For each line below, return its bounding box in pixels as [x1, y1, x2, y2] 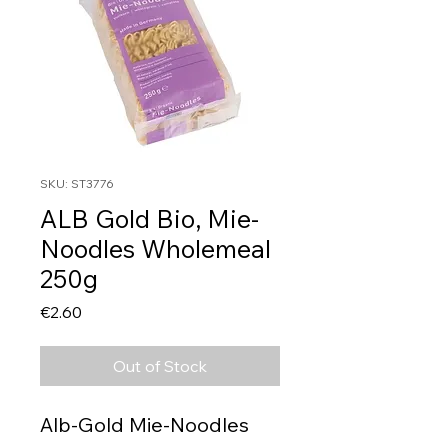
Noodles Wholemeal [40, 233, 271, 265]
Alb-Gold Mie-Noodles [40, 412, 249, 438]
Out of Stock [113, 356, 207, 377]
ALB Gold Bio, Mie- [40, 203, 259, 235]
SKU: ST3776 [40, 176, 114, 192]
